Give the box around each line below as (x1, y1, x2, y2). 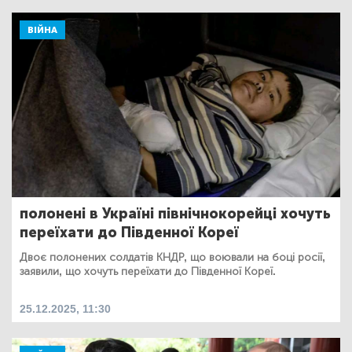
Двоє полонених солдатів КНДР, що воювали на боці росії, (20, 250, 325, 264)
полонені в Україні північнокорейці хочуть (20, 204, 331, 222)
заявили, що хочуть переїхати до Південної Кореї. (20, 264, 276, 278)
